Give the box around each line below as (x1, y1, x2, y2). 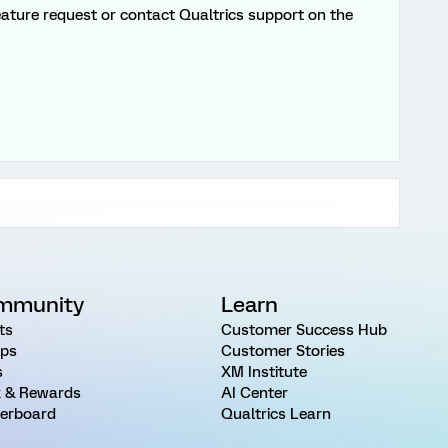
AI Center (220, 384, 288, 402)
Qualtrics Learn (220, 405, 331, 423)
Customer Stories (220, 342, 345, 360)
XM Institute (220, 363, 307, 381)
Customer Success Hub (220, 321, 387, 339)
